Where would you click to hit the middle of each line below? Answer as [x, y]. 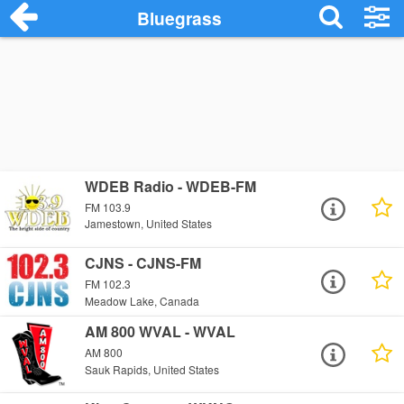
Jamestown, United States [149, 224]
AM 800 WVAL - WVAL [161, 332]
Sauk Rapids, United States [152, 369]
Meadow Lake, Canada [142, 300]
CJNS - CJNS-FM [143, 263]
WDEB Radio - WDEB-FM [171, 186]
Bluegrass [180, 18]
